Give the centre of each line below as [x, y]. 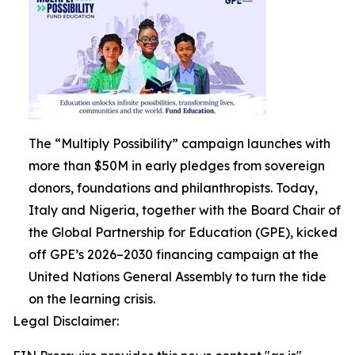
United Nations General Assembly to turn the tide [177, 277]
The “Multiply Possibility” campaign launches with [179, 144]
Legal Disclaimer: [66, 321]
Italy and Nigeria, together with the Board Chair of [185, 210]
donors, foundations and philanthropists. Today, [173, 188]
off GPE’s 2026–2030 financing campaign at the [174, 255]
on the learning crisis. [92, 299]
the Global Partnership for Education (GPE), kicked [183, 233]
